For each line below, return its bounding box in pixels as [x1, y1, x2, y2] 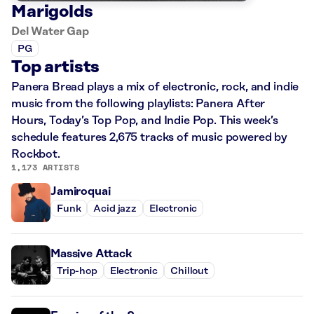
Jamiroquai [50, 185, 111, 198]
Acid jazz [93, 203, 137, 214]
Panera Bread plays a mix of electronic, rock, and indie [11, 81, 299, 94]
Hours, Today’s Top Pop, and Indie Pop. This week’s [11, 114, 278, 128]
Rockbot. [11, 148, 60, 161]
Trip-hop [57, 265, 97, 277]
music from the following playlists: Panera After [11, 97, 266, 111]
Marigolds [11, 3, 93, 22]
